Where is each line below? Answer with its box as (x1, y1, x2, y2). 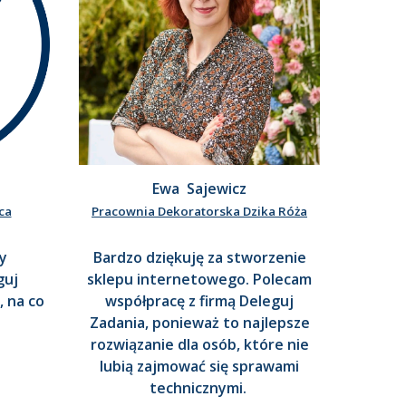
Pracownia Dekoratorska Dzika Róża (92, 203, 307, 220)
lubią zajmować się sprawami (100, 356, 299, 377)
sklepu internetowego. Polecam (87, 269, 312, 290)
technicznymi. (149, 378, 250, 399)
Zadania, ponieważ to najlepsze (89, 313, 310, 333)
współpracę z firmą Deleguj (105, 291, 294, 312)
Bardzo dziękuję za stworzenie (92, 247, 306, 268)
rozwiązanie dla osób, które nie (90, 334, 309, 355)
